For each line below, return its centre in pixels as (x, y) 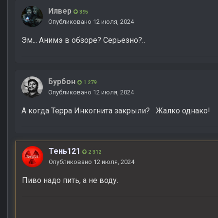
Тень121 (64, 151)
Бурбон (62, 82)
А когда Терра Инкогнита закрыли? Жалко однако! (116, 111)
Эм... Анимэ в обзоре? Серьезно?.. (83, 40)
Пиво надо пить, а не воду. (70, 181)
